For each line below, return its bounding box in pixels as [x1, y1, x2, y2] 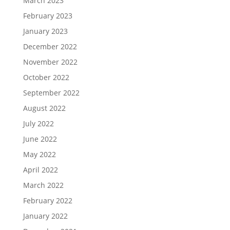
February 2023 [23, 11, 72, 21]
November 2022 [23, 57, 78, 67]
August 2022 [23, 103, 66, 113]
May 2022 [23, 149, 56, 159]
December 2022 [23, 42, 77, 51]
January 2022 [23, 211, 68, 221]
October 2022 [23, 72, 69, 82]
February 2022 [23, 196, 72, 205]
